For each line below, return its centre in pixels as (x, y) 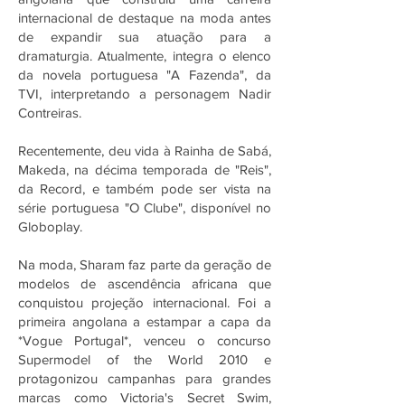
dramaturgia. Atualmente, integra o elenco (145, 56)
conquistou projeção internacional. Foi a (145, 302)
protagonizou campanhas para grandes (145, 378)
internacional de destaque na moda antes (145, 18)
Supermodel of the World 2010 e (145, 359)
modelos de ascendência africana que (145, 283)
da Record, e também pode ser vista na (145, 188)
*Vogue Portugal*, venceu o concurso (145, 340)
